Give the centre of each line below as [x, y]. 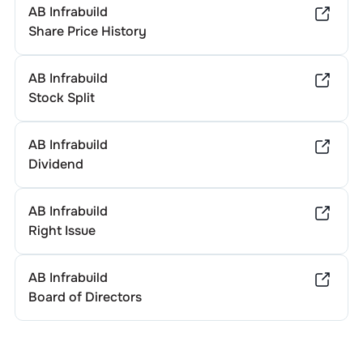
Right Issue [62, 231]
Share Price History [87, 31]
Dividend [56, 164]
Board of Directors [85, 297]
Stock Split [61, 98]
